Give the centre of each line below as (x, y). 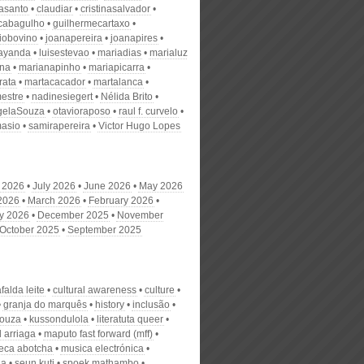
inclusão (151, 305)
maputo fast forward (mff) (98, 334)
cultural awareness (95, 290)
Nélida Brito (127, 97)
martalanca (118, 82)
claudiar (54, 9)
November (140, 215)
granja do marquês (45, 305)
